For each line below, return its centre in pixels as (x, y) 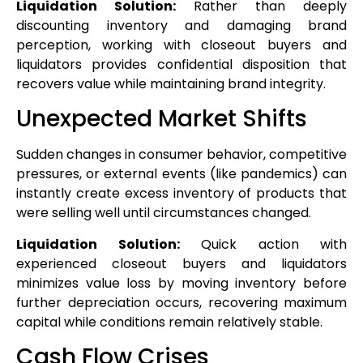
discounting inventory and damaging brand (181, 26)
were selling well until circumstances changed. (164, 213)
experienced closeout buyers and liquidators (181, 263)
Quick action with (263, 244)
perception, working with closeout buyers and (181, 45)
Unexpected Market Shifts (162, 119)
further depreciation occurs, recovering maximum (181, 302)
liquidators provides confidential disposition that (181, 64)
